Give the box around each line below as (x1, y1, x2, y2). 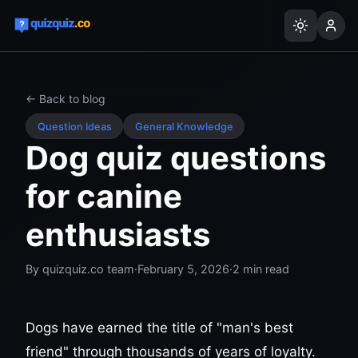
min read (240, 262, 289, 276)
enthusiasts (26, 215, 210, 255)
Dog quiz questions (26, 138, 326, 178)
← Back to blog (26, 92, 105, 105)
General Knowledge (134, 120, 233, 133)
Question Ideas (37, 120, 112, 133)
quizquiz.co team (42, 262, 134, 276)
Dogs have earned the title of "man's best (26, 320, 293, 336)
